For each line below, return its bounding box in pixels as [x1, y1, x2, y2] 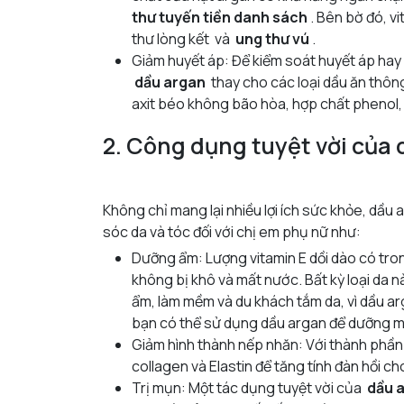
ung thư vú [235, 28, 309, 49]
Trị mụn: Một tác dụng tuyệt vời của [132, 377, 367, 398]
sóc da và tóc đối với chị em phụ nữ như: [103, 221, 361, 242]
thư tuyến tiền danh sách [132, 6, 308, 27]
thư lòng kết [132, 28, 209, 49]
